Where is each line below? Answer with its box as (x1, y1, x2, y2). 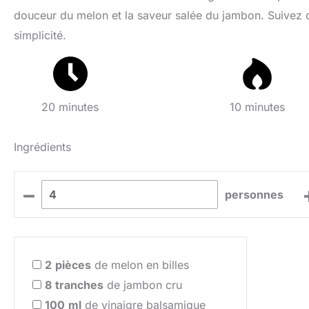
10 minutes (229, 99, 285, 114)
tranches (55, 277, 103, 292)
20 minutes (41, 99, 99, 114)
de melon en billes (91, 257, 189, 272)
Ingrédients (14, 140, 71, 154)
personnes (225, 187, 284, 201)
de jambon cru (103, 277, 182, 292)
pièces (55, 257, 91, 272)
